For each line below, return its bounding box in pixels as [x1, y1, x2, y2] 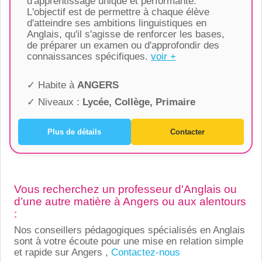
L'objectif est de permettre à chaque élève [26, 6, 209, 18]
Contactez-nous [111, 246, 180, 258]
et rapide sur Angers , [13, 246, 111, 258]
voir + [150, 50, 176, 62]
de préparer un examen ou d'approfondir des [26, 39, 219, 51]
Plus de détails [47, 127, 102, 137]
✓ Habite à [26, 79, 77, 91]
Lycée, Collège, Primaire [82, 96, 195, 108]
